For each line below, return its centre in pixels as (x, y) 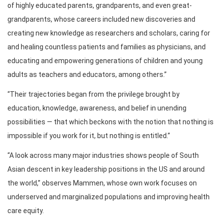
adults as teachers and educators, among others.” (87, 75)
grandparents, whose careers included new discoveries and (101, 19)
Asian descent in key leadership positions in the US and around (106, 169)
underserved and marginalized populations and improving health (109, 197)
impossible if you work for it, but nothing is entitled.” (89, 136)
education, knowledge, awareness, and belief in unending (97, 108)
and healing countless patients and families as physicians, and (107, 47)
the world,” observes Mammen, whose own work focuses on (102, 183)
